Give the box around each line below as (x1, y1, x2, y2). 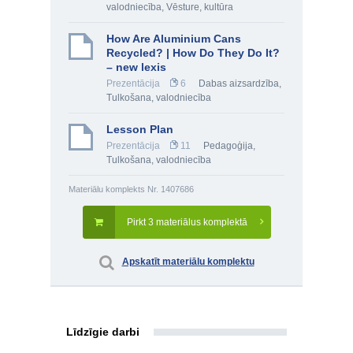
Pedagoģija (203, 140, 253, 151)
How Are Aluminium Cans (106, 32, 241, 45)
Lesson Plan (106, 123, 173, 136)
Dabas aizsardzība (199, 78, 279, 89)
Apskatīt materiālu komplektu (121, 256, 255, 267)
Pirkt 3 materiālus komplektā (126, 217, 247, 228)
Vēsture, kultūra (166, 2, 233, 13)
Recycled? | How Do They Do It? (106, 46, 280, 59)
